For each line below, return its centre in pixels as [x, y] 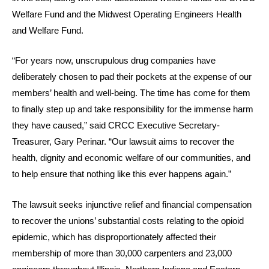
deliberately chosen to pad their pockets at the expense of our [132, 77]
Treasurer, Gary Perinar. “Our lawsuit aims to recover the [123, 142]
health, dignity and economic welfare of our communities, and [131, 158]
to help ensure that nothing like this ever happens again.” [122, 174]
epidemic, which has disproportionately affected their [114, 237]
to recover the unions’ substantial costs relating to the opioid [128, 221]
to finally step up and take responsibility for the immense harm [133, 110]
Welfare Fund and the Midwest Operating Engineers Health [127, 14]
